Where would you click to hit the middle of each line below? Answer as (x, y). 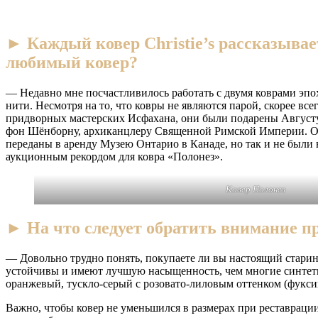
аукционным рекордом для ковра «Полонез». (114, 156)
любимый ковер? (72, 63)
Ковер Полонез (256, 189)
